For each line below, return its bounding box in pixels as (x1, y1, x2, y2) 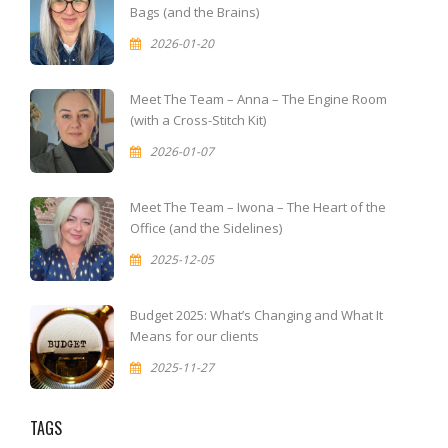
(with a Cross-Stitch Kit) (130, 111, 266, 129)
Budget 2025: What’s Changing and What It (130, 306, 383, 324)
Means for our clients (130, 327, 259, 345)
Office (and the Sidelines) (130, 219, 282, 237)
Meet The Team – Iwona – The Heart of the (130, 198, 386, 216)
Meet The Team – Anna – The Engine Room (130, 90, 387, 108)
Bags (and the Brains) (130, 3, 259, 21)
